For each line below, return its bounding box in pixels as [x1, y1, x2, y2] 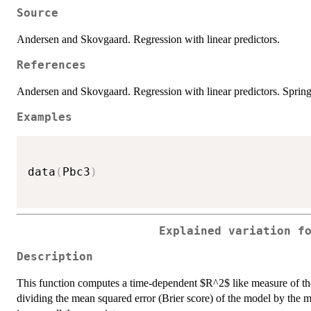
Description [17, 250, 93, 263]
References [17, 59, 86, 72]
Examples [17, 111, 72, 124]
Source [17, 7, 58, 20]
